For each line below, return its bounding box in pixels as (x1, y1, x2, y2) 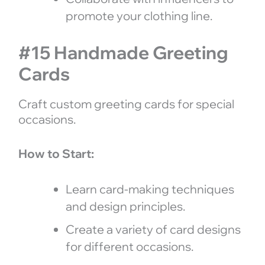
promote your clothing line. (65, 8, 212, 23)
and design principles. (65, 198, 185, 214)
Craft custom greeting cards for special (18, 96, 234, 111)
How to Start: (18, 146, 94, 161)
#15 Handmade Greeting (18, 41, 228, 64)
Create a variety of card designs (65, 221, 241, 237)
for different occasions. (65, 238, 193, 254)
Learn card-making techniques (65, 181, 234, 196)
